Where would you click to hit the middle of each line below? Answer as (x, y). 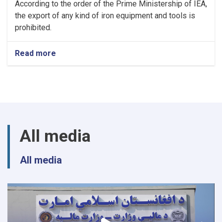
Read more (35, 53)
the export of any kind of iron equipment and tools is (105, 16)
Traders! (72, 93)
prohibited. (33, 28)
